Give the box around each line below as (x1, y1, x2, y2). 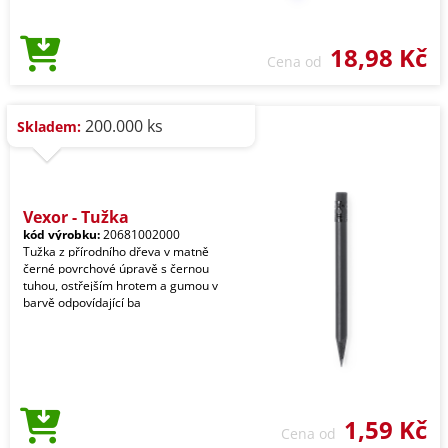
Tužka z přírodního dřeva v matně (23, 243, 209, 260)
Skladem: (17, 117, 81, 136)
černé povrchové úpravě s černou (23, 260, 209, 277)
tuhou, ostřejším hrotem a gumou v (23, 277, 218, 294)
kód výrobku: (23, 226, 100, 243)
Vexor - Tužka (23, 206, 129, 228)
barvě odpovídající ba (23, 294, 141, 311)
